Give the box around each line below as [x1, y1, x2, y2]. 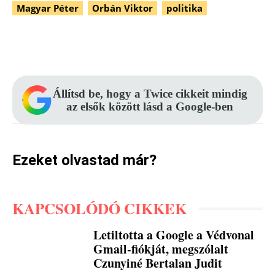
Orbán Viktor [92, 2, 153, 15]
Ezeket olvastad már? [12, 152, 157, 169]
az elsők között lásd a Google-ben [66, 100, 233, 114]
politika [166, 2, 203, 15]
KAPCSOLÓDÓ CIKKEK [12, 197, 187, 220]
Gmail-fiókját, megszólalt [93, 240, 229, 258]
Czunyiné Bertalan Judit [93, 254, 223, 273]
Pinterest [127, 39, 166, 51]
